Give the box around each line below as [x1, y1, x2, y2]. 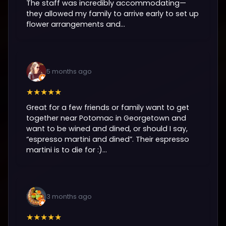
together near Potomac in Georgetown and [26, 112, 187, 123]
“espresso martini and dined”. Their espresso [26, 134, 190, 144]
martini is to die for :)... [26, 144, 107, 155]
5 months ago [46, 67, 92, 76]
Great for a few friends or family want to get [26, 102, 190, 112]
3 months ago [46, 192, 92, 201]
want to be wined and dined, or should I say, [26, 123, 188, 134]
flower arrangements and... [26, 19, 126, 30]
